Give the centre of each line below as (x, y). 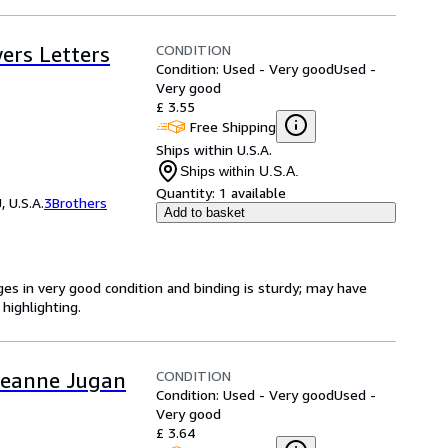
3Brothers (75, 202)
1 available (252, 192)
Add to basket (204, 212)
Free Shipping (233, 126)
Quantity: (185, 192)
